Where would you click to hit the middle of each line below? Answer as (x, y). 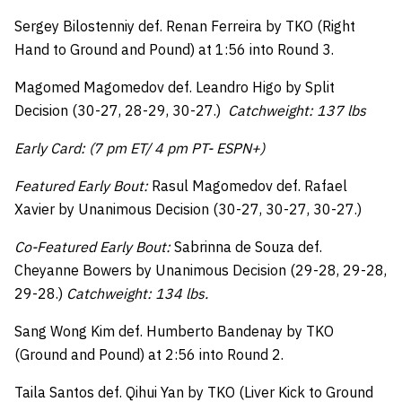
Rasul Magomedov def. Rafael (249, 186)
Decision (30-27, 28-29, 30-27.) (121, 110)
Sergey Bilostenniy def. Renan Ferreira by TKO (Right (185, 26)
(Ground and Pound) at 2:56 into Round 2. (151, 354)
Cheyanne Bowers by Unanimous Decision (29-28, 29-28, (201, 270)
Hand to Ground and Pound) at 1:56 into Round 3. (176, 49)
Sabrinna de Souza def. (246, 247)
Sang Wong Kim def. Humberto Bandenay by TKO (174, 331)
